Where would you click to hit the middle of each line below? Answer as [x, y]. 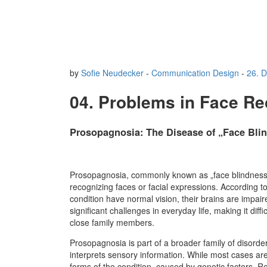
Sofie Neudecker [112, 73]
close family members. [112, 222]
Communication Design [195, 73]
